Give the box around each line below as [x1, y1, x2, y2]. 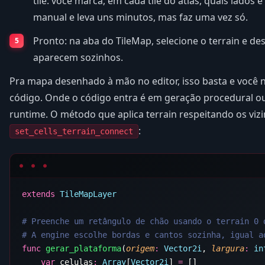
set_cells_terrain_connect [15, 127, 133, 137]
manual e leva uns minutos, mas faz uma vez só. [33, 11, 248, 24]
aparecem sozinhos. [33, 51, 123, 64]
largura [211, 244, 244, 254]
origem [126, 244, 154, 254]
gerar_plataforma [41, 244, 121, 254]
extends [22, 189, 55, 199]
